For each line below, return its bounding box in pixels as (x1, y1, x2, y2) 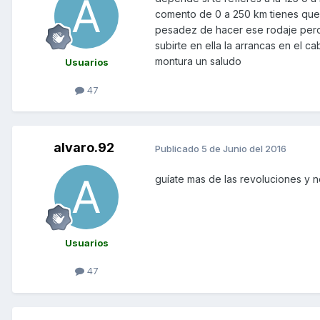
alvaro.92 (53, 140, 114, 156)
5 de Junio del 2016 (201, 142, 286, 154)
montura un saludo (155, 55, 241, 68)
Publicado (155, 142, 201, 154)
